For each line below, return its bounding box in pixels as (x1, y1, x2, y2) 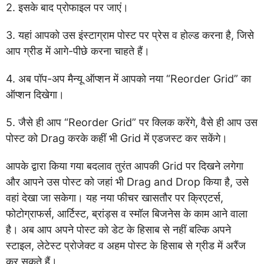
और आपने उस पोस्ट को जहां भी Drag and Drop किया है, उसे (6, 176, 249, 189)
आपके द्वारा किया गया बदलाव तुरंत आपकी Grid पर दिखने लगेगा (6, 160, 243, 173)
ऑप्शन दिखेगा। (6, 88, 64, 101)
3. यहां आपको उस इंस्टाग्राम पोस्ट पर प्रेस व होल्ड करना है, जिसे (6, 29, 254, 42)
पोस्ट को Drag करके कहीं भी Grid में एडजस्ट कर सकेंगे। (6, 132, 227, 145)
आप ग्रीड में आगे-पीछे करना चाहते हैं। (6, 45, 150, 58)
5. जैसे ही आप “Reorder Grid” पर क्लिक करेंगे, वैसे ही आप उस (6, 116, 258, 129)
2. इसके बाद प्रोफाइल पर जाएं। (6, 1, 128, 14)
